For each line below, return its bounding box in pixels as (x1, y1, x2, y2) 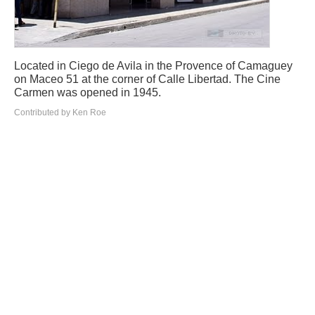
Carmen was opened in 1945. (14, 86, 161, 98)
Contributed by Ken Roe (14, 107, 106, 117)
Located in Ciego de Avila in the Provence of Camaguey (14, 59, 292, 72)
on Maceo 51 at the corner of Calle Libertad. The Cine (14, 72, 281, 85)
